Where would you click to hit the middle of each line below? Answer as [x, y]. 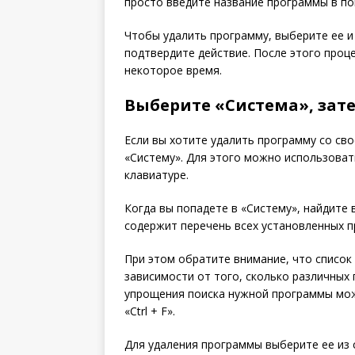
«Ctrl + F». [150, 311]
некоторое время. [173, 71]
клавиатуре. [157, 175]
